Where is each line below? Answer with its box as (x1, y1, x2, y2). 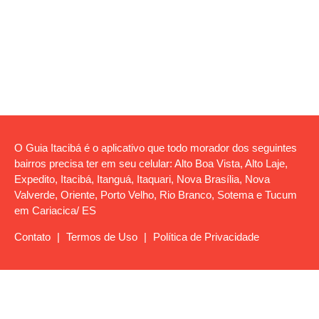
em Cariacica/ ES (14, 204, 96, 217)
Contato (14, 231, 51, 244)
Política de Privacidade (153, 231, 259, 244)
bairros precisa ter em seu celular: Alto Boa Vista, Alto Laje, (14, 157, 288, 170)
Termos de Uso (66, 231, 137, 244)
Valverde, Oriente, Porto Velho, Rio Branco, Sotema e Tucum (14, 189, 297, 202)
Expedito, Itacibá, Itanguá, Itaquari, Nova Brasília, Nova (14, 173, 270, 186)
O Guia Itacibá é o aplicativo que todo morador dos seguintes (14, 142, 297, 155)
